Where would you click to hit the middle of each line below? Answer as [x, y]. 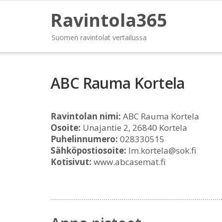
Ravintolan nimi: [86, 116]
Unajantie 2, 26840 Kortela [134, 128]
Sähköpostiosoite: [88, 150]
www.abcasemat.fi [129, 162]
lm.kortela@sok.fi [161, 150]
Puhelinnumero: [84, 139]
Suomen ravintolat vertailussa [99, 37]
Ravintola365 [109, 20]
